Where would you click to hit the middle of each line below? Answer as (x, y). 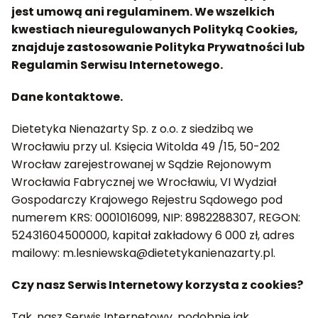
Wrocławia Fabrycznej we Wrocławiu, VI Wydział (144, 182)
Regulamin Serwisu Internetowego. (117, 65)
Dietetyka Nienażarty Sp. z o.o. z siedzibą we (132, 129)
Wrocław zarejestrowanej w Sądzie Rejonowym (141, 164)
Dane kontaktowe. (67, 97)
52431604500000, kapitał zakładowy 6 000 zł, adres (153, 235)
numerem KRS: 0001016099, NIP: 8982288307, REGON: (156, 218)
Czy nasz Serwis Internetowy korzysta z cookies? (157, 285)
